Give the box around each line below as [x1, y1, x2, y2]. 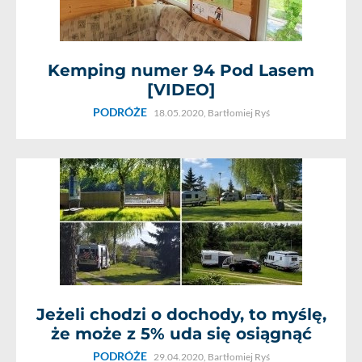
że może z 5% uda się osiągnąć [50, 324, 312, 343]
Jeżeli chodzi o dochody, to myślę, [36, 305, 326, 324]
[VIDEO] [147, 80, 215, 99]
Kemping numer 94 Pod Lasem [48, 61, 314, 80]
